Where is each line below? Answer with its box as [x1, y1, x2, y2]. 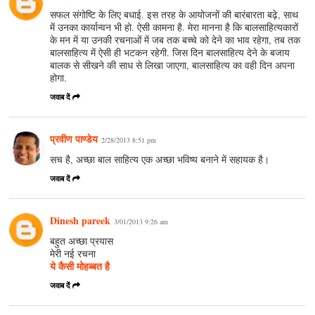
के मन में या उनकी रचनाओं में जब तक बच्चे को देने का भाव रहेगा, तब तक [50, 32, 301, 46]
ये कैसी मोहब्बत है [50, 258, 110, 274]
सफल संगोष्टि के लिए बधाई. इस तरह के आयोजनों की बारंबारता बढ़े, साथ [50, 7, 299, 21]
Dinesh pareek [50, 212, 111, 228]
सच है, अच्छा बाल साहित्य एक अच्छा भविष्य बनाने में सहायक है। [50, 152, 270, 166]
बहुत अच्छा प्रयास [50, 233, 114, 247]
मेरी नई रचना [50, 246, 96, 260]
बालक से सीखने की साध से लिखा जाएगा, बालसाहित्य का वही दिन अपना [50, 58, 295, 72]
